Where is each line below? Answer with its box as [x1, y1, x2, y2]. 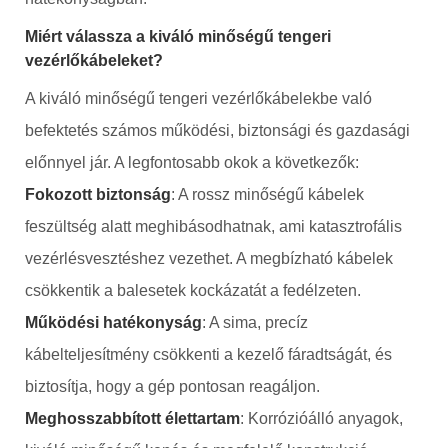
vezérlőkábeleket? [25, 51, 163, 69]
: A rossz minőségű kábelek [171, 185, 364, 203]
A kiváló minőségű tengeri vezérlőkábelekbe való [25, 89, 372, 107]
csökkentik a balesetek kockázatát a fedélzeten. [25, 281, 361, 299]
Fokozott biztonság [25, 185, 171, 203]
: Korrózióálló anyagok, [240, 409, 403, 427]
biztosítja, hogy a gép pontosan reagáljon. [25, 377, 320, 395]
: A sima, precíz [202, 313, 308, 331]
